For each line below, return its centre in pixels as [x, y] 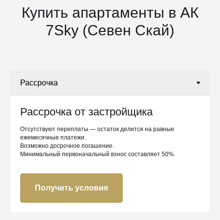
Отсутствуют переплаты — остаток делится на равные [97, 129]
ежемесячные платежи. [53, 138]
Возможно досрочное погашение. [67, 146]
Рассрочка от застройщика [86, 112]
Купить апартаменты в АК [110, 13]
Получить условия [71, 188]
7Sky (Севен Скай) [110, 30]
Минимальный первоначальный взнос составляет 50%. [98, 154]
